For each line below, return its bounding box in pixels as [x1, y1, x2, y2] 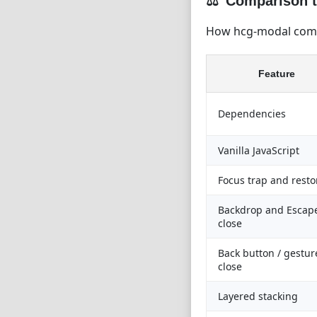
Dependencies [218, 107, 286, 120]
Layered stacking [218, 289, 298, 303]
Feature [258, 68, 295, 79]
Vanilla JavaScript [218, 144, 299, 157]
